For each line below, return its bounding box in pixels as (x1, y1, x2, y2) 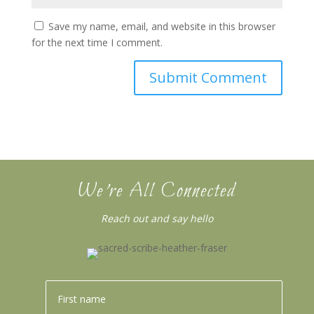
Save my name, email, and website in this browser (48, 20, 275, 33)
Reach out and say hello (100, 212, 213, 225)
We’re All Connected (77, 178, 236, 205)
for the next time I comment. (31, 36, 163, 49)
